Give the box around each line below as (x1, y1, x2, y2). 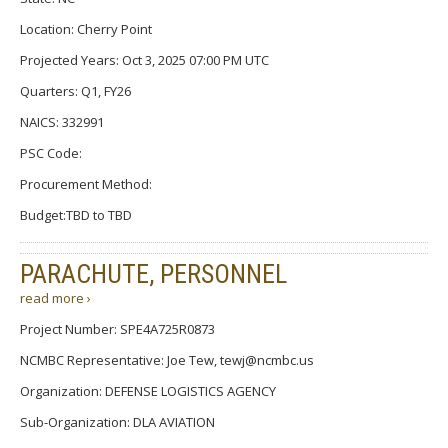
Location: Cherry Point (20, 19, 152, 38)
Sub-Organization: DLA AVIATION (20, 412, 215, 431)
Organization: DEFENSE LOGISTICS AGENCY (20, 381, 276, 400)
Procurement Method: (20, 174, 152, 193)
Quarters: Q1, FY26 (20, 81, 131, 100)
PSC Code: (20, 143, 82, 162)
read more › (20, 288, 91, 307)
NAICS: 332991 (20, 112, 104, 131)
